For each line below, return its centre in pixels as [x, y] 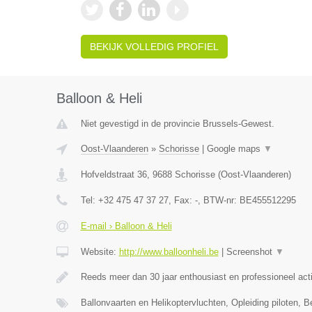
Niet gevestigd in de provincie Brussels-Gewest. [177, 124]
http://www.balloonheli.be [169, 252]
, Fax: [181, 200]
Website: [100, 252]
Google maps [235, 149]
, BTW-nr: [218, 200]
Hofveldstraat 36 [114, 174]
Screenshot [250, 252]
